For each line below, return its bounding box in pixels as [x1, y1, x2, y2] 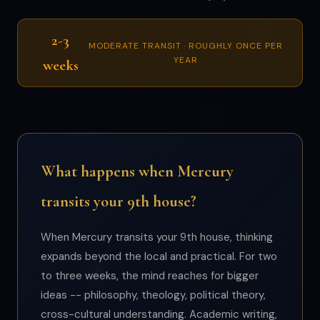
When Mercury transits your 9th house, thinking [41, 230, 273, 244]
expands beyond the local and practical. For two [41, 249, 277, 264]
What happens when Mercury [41, 161, 234, 181]
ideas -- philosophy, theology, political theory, [41, 288, 266, 302]
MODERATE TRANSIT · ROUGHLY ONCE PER [89, 40, 283, 51]
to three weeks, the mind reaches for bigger [41, 269, 259, 283]
